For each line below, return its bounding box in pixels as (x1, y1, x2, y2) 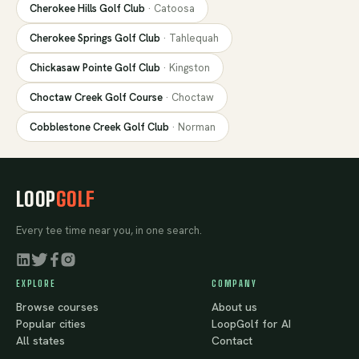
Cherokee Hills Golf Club (30, 2, 145, 16)
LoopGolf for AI (212, 317, 291, 332)
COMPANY (212, 278, 257, 289)
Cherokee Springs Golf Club (30, 31, 160, 46)
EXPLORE (16, 278, 56, 289)
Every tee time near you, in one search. (16, 224, 202, 238)
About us (212, 300, 257, 315)
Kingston (169, 61, 210, 75)
